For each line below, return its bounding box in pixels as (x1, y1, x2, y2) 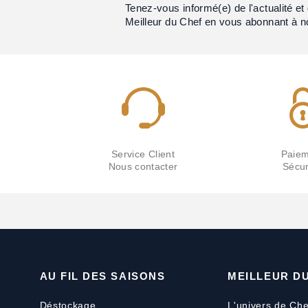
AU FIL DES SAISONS (39, 270, 166, 283)
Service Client (111, 148, 175, 160)
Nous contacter (108, 161, 178, 173)
